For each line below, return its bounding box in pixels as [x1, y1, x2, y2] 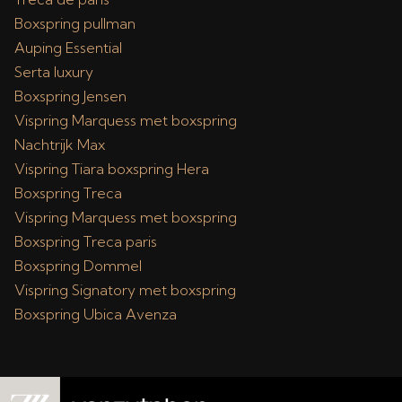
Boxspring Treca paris [14, 232, 157, 250]
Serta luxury [14, 63, 93, 81]
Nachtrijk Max [14, 135, 105, 153]
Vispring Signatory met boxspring [14, 281, 236, 299]
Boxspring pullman [14, 14, 135, 32]
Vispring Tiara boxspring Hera [14, 160, 209, 178]
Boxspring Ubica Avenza [14, 305, 177, 323]
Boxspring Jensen [14, 87, 127, 105]
